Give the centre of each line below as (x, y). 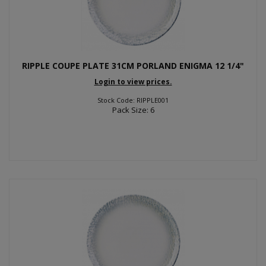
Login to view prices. (133, 81)
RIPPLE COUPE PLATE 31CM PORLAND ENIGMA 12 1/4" (133, 66)
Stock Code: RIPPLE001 (133, 100)
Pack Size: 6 (133, 110)
